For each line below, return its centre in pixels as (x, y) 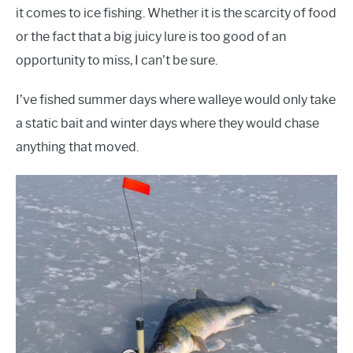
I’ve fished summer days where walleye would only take (176, 99)
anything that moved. (77, 147)
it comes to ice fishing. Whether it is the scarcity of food (176, 13)
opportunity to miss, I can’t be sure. (117, 60)
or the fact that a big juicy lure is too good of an (151, 36)
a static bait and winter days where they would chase (167, 123)
